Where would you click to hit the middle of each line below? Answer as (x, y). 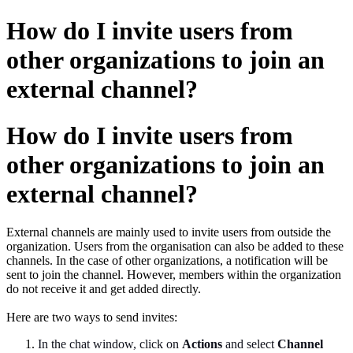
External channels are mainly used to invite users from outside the (169, 232)
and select (250, 344)
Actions (202, 344)
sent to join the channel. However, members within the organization (174, 275)
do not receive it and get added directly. (104, 289)
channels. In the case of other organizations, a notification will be (167, 261)
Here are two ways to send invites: (92, 318)
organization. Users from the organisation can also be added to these (175, 247)
